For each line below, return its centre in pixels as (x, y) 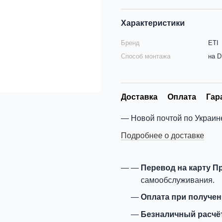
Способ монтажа (146, 56)
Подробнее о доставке (163, 135)
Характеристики (153, 23)
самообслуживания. (178, 180)
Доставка (139, 97)
